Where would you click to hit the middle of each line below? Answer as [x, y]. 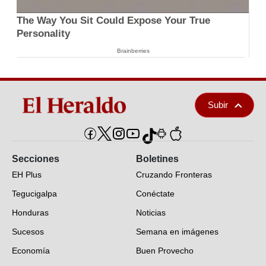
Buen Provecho [165, 251]
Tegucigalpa [34, 194]
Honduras [30, 213]
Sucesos [28, 232]
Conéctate [155, 194]
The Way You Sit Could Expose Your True [113, 21]
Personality [43, 34]
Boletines [157, 159]
